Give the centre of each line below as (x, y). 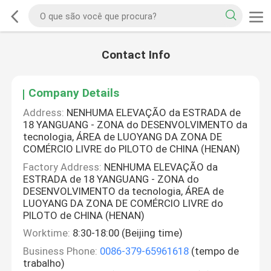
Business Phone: (60, 251)
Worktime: (47, 233)
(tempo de (214, 251)
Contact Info (135, 55)
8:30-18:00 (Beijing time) (127, 233)
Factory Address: (63, 167)
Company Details (74, 93)
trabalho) (44, 263)
